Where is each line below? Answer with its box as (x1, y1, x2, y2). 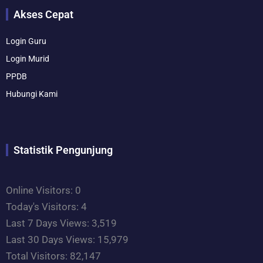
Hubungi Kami (6, 89, 58, 99)
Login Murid (6, 54, 49, 64)
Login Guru (6, 36, 46, 46)
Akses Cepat (14, 8, 73, 21)
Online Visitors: (6, 184, 75, 197)
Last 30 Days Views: (6, 234, 97, 246)
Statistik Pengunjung (14, 144, 113, 157)
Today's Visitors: (6, 201, 81, 213)
